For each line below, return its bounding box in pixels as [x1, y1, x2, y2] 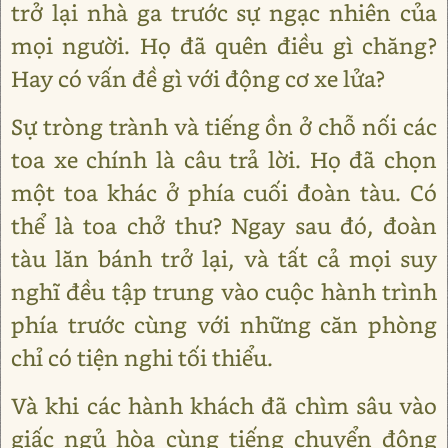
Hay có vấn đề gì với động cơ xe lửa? [11, 64, 385, 93]
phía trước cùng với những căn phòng [11, 310, 437, 339]
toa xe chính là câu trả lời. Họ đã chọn [11, 145, 437, 174]
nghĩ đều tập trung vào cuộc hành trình [11, 277, 437, 306]
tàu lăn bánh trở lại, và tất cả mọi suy [11, 244, 437, 273]
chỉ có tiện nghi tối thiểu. [11, 343, 273, 372]
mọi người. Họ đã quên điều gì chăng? [11, 31, 437, 60]
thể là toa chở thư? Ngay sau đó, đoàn [11, 211, 437, 240]
